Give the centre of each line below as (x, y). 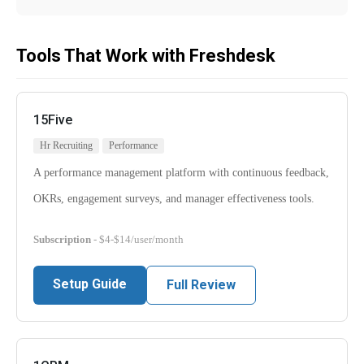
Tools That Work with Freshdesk (146, 56)
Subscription (62, 240)
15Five (53, 120)
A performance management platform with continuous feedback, (181, 173)
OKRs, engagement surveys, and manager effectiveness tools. (174, 199)
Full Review (201, 285)
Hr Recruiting (66, 146)
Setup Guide (90, 284)
